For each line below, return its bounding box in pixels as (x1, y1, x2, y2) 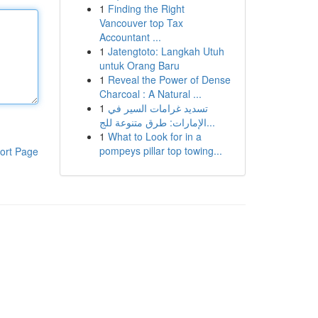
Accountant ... (99, 30, 161, 44)
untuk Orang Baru (99, 58, 180, 72)
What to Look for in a (107, 129, 202, 143)
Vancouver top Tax (99, 16, 183, 30)
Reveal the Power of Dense (107, 72, 231, 87)
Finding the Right (107, 1, 185, 16)
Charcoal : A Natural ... (99, 87, 202, 101)
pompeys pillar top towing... (99, 143, 222, 158)
